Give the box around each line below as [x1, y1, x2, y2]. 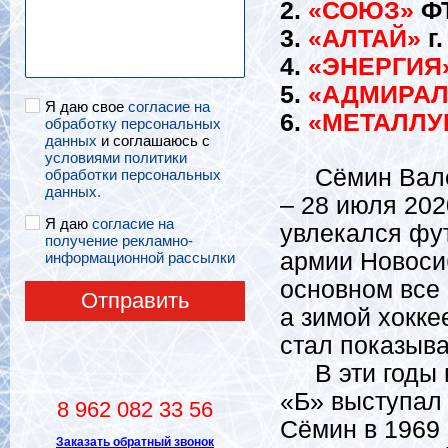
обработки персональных [45, 166, 221, 183]
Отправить [81, 288, 189, 313]
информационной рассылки [45, 249, 235, 266]
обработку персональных [45, 115, 221, 132]
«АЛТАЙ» [308, 25, 421, 52]
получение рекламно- [45, 232, 193, 249]
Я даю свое [45, 98, 128, 115]
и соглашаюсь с [97, 132, 210, 149]
